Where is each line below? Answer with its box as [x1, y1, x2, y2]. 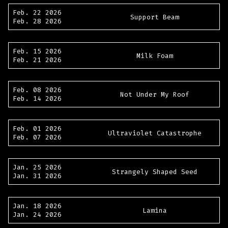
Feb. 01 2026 [13, 124, 62, 133]
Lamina [142, 206, 167, 215]
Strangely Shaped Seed [112, 167, 197, 176]
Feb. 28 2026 [13, 17, 62, 26]
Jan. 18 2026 [13, 202, 62, 211]
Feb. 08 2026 [13, 85, 62, 95]
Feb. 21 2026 [13, 55, 62, 65]
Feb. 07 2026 [13, 133, 62, 142]
